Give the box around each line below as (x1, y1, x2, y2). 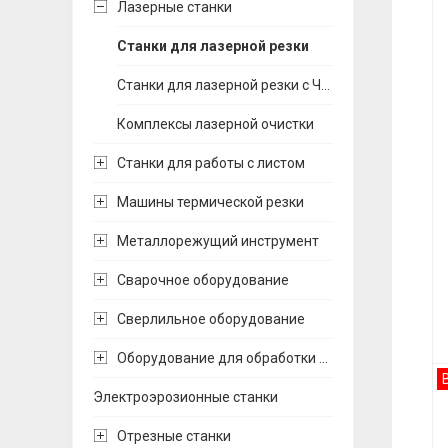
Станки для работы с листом (117, 155, 305, 171)
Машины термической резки (117, 194, 304, 210)
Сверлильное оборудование (117, 311, 305, 327)
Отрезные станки (117, 428, 231, 444)
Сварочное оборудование (117, 272, 289, 288)
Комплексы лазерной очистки (117, 116, 314, 132)
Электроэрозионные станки (93, 389, 278, 405)
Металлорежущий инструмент (117, 233, 319, 249)
